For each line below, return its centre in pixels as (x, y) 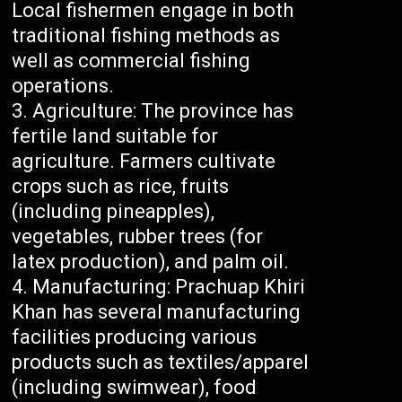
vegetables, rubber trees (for (138, 237)
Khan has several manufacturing (157, 312)
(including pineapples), (114, 212)
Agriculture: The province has (163, 111)
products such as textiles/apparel (161, 363)
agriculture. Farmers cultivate (144, 162)
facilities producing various (135, 337)
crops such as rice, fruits (121, 187)
